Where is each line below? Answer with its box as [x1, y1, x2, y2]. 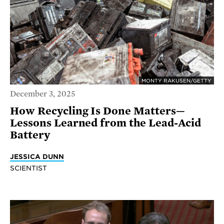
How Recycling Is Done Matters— [10, 105, 185, 117]
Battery [10, 129, 50, 141]
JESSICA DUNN [10, 152, 64, 161]
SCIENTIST [10, 164, 47, 172]
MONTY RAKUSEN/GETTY [141, 77, 211, 83]
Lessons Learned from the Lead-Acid [10, 117, 201, 129]
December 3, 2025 [10, 89, 75, 99]
